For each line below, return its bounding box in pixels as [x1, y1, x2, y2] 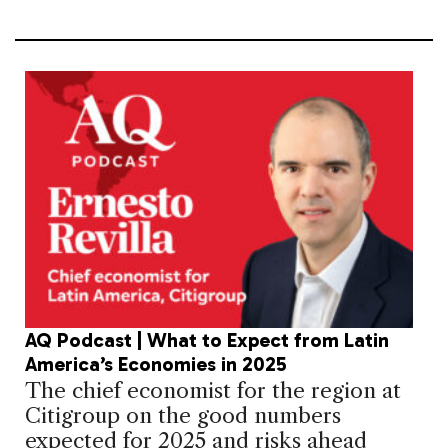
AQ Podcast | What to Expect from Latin [25, 328, 389, 353]
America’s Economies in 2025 [25, 352, 287, 377]
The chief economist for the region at [25, 378, 401, 404]
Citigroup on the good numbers [25, 403, 341, 429]
